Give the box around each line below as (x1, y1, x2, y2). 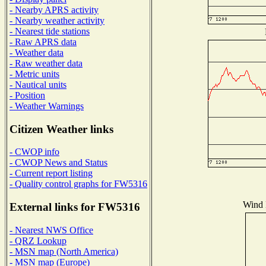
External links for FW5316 (9, 201, 140, 214)
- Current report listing (9, 168, 93, 179)
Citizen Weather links (9, 122, 113, 135)
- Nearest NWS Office (9, 224, 93, 235)
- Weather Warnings (9, 100, 84, 111)
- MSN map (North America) (9, 246, 118, 256)
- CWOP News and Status (9, 157, 107, 168)
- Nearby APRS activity (9, 4, 99, 15)
